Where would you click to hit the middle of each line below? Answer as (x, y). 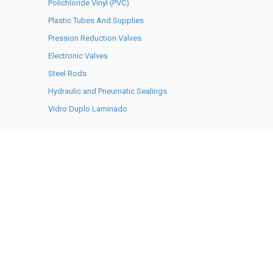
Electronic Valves (78, 56)
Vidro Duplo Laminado (88, 109)
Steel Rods (67, 73)
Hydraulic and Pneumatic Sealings (108, 91)
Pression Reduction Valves (95, 38)
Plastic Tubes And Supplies (96, 20)
